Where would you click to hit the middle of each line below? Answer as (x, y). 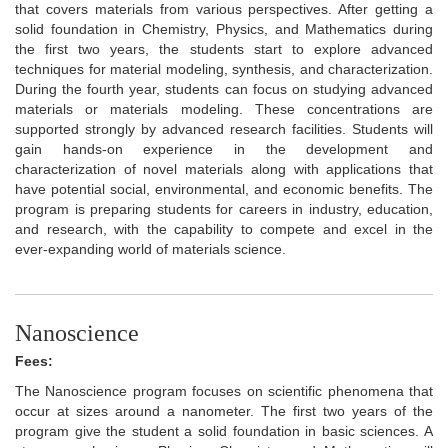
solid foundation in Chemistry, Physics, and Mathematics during (224, 28)
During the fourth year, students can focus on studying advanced (224, 88)
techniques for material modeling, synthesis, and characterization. (224, 68)
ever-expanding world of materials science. (150, 248)
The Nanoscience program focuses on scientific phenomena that (224, 390)
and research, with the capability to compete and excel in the (224, 228)
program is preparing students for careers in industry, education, (224, 208)
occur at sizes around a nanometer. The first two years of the (224, 410)
